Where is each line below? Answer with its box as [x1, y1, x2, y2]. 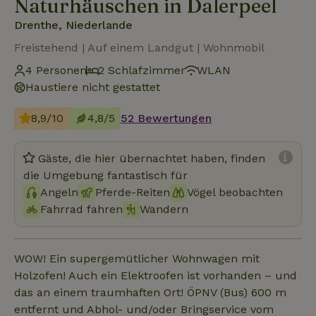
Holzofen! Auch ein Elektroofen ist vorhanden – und [14, 268, 297, 282]
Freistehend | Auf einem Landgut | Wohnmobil [14, 40, 265, 54]
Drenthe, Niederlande [14, 18, 133, 32]
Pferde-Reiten [95, 185, 170, 199]
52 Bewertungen [121, 111, 212, 125]
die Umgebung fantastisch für [23, 168, 188, 182]
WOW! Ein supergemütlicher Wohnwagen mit [14, 251, 260, 265]
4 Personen [25, 63, 87, 77]
